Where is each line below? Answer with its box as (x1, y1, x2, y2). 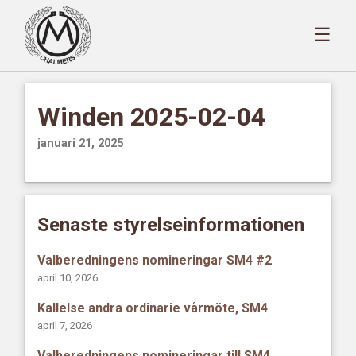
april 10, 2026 (37, 271, 99, 284)
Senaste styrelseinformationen (37, 213, 305, 236)
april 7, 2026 (37, 319, 93, 331)
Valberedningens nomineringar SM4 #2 (37, 252, 273, 268)
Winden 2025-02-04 (37, 101, 266, 132)
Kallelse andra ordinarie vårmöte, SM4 (37, 300, 269, 316)
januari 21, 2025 (37, 136, 124, 150)
